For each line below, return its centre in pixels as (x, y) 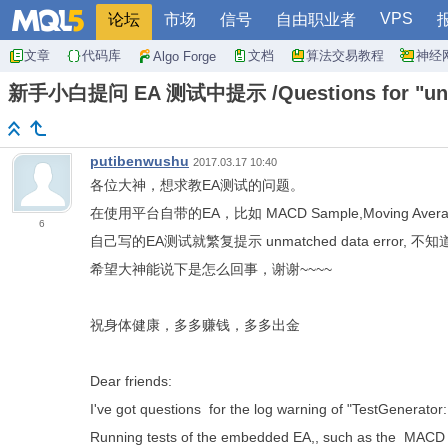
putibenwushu (139, 161)
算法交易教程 (345, 55)
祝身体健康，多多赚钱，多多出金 (195, 325)
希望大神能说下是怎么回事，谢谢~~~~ (211, 269)
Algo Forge (184, 56)
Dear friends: (131, 381)
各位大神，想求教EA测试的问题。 (197, 185)
